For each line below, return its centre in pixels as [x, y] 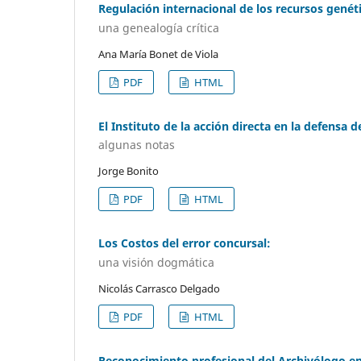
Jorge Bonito [129, 171]
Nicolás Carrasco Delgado [159, 288]
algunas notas [137, 145]
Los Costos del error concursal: [185, 243]
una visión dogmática [156, 262]
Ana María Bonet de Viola [158, 54]
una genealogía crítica [159, 27]
